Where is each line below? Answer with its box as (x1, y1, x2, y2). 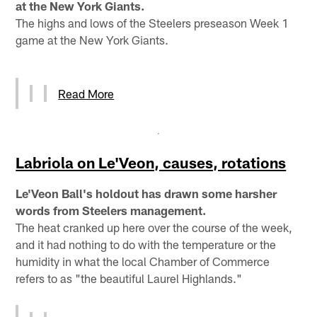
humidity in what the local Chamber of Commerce (16, 253, 270, 268)
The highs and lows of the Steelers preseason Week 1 (16, 15, 289, 30)
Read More (58, 86, 115, 100)
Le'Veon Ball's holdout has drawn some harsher (16, 185, 277, 200)
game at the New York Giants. (16, 32, 169, 47)
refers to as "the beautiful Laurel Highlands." (16, 270, 243, 285)
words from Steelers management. (16, 202, 207, 217)
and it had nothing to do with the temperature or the (16, 236, 277, 251)
